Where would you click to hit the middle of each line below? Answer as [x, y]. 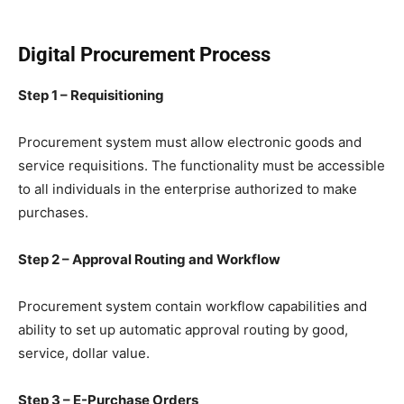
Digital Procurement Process [144, 55]
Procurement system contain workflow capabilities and [193, 307]
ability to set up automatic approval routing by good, [183, 330]
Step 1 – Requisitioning [91, 96]
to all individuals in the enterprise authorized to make [188, 189]
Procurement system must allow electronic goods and [190, 142]
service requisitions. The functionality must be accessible [202, 166]
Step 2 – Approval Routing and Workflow [149, 260]
